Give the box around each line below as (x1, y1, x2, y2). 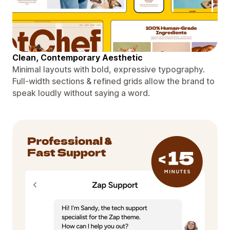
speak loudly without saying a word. (12, 87, 150, 98)
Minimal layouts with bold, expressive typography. (12, 64, 205, 74)
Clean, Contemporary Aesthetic (12, 52, 143, 63)
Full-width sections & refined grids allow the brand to (12, 75, 215, 86)
